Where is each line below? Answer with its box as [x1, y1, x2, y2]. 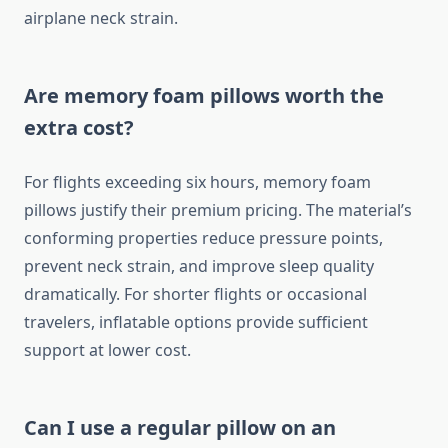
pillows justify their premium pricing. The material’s [24, 199, 412, 222]
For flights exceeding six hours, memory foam [24, 171, 371, 194]
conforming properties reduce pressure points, [24, 227, 383, 250]
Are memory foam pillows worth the [24, 82, 384, 110]
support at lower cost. [24, 339, 191, 362]
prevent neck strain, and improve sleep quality [24, 255, 374, 278]
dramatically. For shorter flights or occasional [24, 283, 367, 306]
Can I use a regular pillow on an [24, 414, 336, 442]
